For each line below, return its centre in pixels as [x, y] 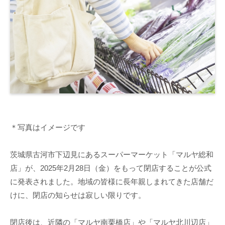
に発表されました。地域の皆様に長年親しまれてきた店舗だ [112, 181]
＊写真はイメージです [48, 127]
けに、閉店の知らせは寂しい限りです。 [78, 195]
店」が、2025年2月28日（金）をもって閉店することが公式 [111, 168]
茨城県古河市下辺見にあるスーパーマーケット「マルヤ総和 [112, 154]
